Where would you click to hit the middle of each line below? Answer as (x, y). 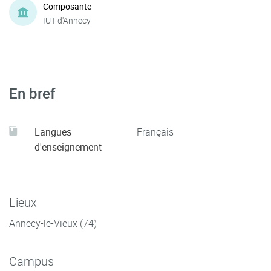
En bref (32, 93)
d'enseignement (68, 147)
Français (155, 132)
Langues (53, 132)
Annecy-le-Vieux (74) (53, 223)
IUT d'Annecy (67, 20)
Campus (31, 261)
